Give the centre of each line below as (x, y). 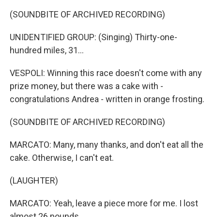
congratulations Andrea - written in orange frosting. (107, 99)
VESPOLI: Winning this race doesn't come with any (106, 73)
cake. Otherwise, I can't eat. (62, 158)
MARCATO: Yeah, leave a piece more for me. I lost (104, 203)
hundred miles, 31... (47, 50)
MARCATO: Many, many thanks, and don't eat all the (107, 145)
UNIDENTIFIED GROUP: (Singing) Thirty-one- (93, 37)
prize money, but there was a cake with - (86, 86)
